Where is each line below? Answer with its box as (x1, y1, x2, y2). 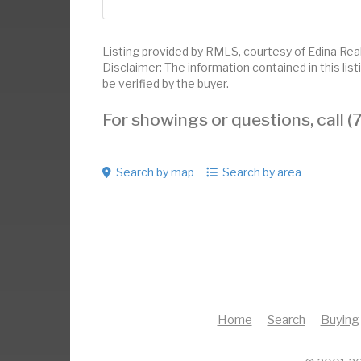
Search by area (222, 164, 301, 179)
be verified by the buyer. (102, 76, 229, 90)
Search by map (116, 164, 194, 179)
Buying (320, 313, 359, 328)
